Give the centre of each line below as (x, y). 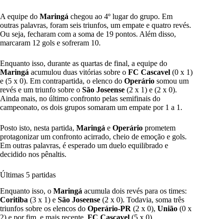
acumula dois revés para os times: (134, 191)
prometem (159, 128)
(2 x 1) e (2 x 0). (151, 90)
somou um (172, 81)
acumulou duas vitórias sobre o (78, 72)
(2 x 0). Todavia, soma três (142, 199)
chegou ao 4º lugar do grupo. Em (120, 17)
